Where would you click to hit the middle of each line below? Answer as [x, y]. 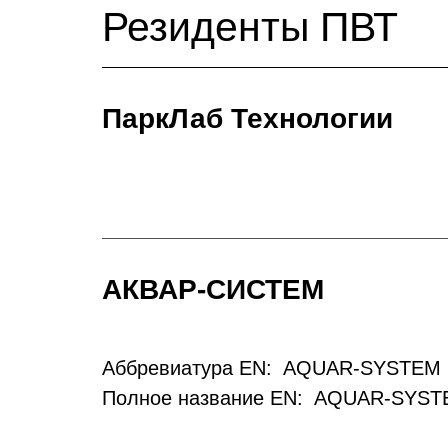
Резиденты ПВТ [250, 27]
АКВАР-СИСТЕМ [213, 289]
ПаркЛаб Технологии [247, 118]
